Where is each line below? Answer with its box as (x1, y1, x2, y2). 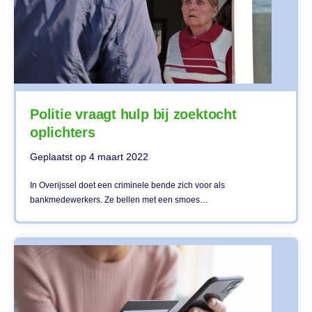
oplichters (30, 124, 104, 140)
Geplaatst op (30, 150, 89, 162)
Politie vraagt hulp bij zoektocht (30, 106, 237, 122)
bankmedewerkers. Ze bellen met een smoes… (30, 194, 208, 205)
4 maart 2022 (89, 150, 148, 162)
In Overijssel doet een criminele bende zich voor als (30, 180, 225, 190)
